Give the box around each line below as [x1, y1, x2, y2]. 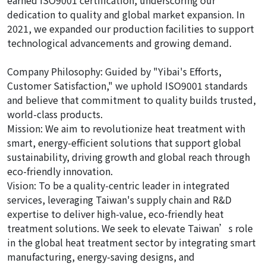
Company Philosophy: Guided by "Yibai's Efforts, [7, 64, 221, 78]
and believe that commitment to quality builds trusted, [7, 93, 256, 107]
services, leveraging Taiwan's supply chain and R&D [7, 192, 232, 207]
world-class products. [7, 107, 103, 121]
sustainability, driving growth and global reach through [7, 150, 250, 164]
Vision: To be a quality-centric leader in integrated [7, 178, 230, 192]
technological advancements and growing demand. [7, 36, 232, 50]
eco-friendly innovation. [7, 164, 113, 178]
